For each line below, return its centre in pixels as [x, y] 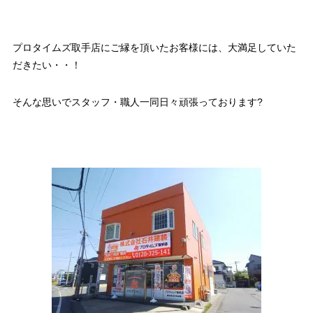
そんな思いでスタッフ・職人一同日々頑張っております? [137, 102]
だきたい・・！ [46, 65]
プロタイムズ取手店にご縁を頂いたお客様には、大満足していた [154, 47]
